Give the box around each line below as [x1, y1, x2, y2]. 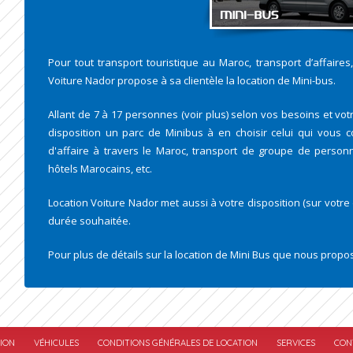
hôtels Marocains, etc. [48, 162, 154, 176]
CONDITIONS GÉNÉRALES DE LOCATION [97, 337, 258, 348]
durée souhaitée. [48, 214, 131, 228]
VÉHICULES [33, 337, 79, 348]
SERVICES [276, 337, 315, 348]
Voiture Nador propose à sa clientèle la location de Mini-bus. [48, 73, 338, 87]
